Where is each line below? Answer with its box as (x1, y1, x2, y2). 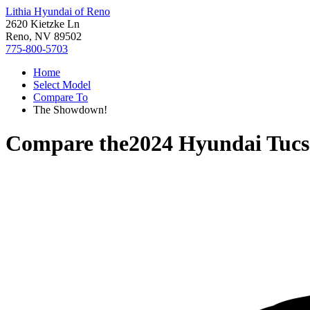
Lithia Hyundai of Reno (6, 6, 110, 17)
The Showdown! (33, 104, 107, 116)
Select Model (33, 79, 91, 91)
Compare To (33, 91, 88, 103)
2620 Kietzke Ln (6, 18, 80, 30)
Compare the (6, 131, 129, 156)
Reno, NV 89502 (6, 30, 82, 42)
